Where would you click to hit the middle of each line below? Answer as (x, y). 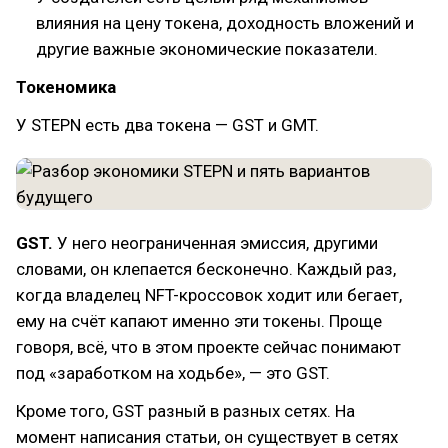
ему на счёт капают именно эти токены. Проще (199, 321)
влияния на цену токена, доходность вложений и (225, 23)
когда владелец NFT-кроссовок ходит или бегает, (209, 295)
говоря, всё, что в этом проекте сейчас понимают (208, 347)
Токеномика (66, 87)
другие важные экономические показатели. (207, 49)
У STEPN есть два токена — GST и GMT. (167, 125)
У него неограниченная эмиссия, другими (217, 243)
